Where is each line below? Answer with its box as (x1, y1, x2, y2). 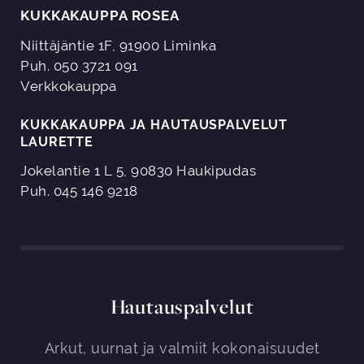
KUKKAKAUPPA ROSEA (20, 7, 180, 24)
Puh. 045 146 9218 (20, 183, 138, 200)
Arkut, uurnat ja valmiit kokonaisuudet (44, 340, 320, 357)
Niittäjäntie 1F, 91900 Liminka (20, 37, 216, 54)
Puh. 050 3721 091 (20, 58, 138, 75)
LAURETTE (20, 135, 94, 150)
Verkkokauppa (20, 78, 116, 95)
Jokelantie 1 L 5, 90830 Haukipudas (20, 162, 256, 180)
